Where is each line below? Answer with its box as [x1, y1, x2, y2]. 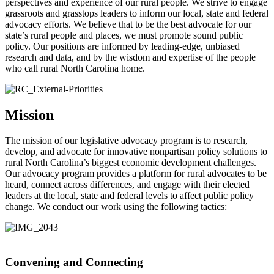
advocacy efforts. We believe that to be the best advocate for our [5, 18, 251, 29]
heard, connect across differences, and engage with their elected [5, 179, 250, 190]
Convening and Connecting [5, 256, 143, 269]
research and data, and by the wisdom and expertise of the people [5, 51, 256, 62]
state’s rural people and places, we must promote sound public [5, 29, 243, 40]
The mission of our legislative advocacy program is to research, [5, 135, 248, 146]
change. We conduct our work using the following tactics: [5, 201, 227, 212]
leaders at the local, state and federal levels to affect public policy [5, 190, 254, 201]
